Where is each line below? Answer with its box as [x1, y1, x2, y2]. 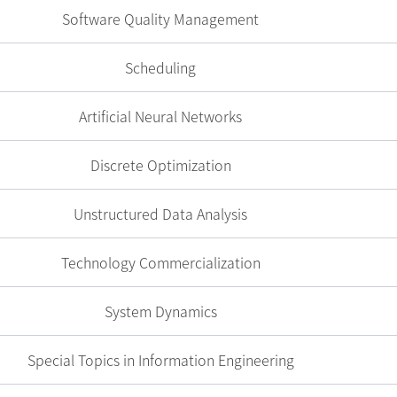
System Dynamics [104, 300, 217, 322]
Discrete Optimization [90, 154, 231, 175]
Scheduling [125, 57, 197, 78]
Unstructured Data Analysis [74, 203, 248, 224]
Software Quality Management [62, 8, 260, 29]
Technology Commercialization [60, 252, 261, 273]
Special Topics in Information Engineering [27, 349, 294, 370]
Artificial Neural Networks [79, 105, 243, 127]
